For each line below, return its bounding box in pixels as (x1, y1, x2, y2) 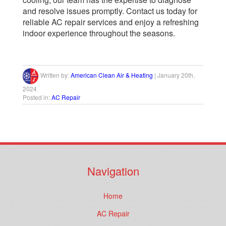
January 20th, (157, 71, 195, 80)
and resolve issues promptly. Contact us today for (23, 5, 197, 17)
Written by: (39, 71, 71, 80)
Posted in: (23, 93, 51, 102)
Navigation (87, 163, 139, 179)
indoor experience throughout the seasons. (23, 27, 175, 39)
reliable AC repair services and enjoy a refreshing (23, 16, 199, 28)
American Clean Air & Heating (71, 71, 153, 80)
